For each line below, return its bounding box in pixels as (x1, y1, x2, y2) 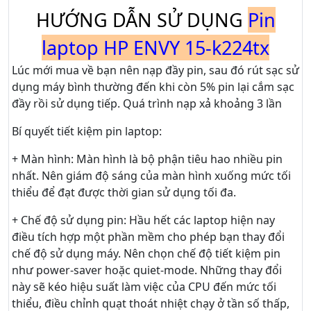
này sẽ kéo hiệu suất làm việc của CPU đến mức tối (12, 279, 276, 295)
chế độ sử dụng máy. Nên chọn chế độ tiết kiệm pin (12, 246, 280, 262)
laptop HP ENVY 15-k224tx (42, 35, 269, 61)
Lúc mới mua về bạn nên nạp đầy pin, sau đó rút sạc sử (12, 62, 299, 78)
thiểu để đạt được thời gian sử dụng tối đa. (12, 185, 236, 201)
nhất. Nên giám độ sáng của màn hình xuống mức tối (12, 168, 291, 184)
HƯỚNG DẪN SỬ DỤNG (35, 7, 243, 33)
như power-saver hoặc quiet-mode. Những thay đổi (12, 262, 282, 278)
